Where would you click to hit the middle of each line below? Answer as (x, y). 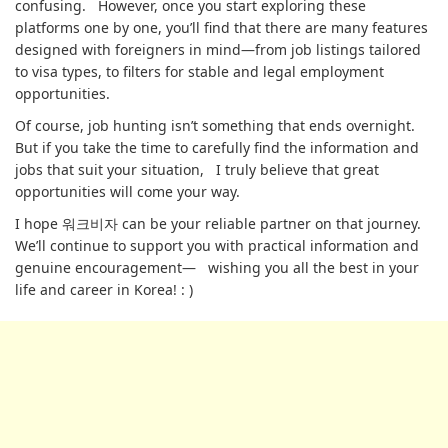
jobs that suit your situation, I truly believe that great (197, 169)
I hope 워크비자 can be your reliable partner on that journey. (222, 223)
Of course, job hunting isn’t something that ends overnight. (219, 125)
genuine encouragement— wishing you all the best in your (217, 267)
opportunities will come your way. (127, 191)
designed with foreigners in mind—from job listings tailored (218, 49)
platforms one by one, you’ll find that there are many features (221, 27)
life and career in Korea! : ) (104, 289)
